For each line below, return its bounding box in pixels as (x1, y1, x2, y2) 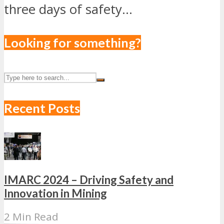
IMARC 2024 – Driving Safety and (4, 172, 173, 186)
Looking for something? (4, 35, 141, 50)
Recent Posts (4, 100, 80, 116)
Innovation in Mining (4, 186, 107, 200)
